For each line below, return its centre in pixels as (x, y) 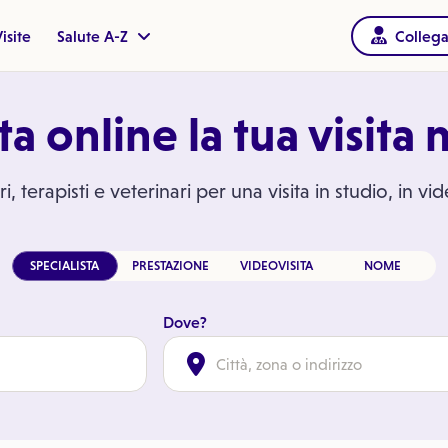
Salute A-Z (94, 36)
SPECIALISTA (64, 265)
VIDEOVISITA (276, 265)
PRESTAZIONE (170, 265)
